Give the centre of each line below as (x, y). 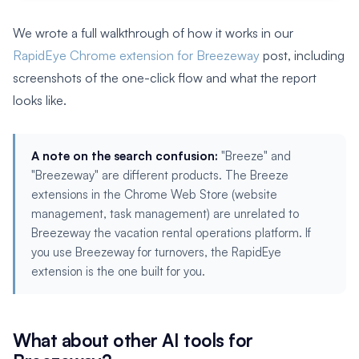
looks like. (40, 100)
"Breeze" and (254, 155)
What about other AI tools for (133, 339)
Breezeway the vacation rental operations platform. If (171, 232)
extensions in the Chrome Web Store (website (154, 194)
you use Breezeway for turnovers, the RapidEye (156, 252)
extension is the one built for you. (118, 271)
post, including (302, 55)
